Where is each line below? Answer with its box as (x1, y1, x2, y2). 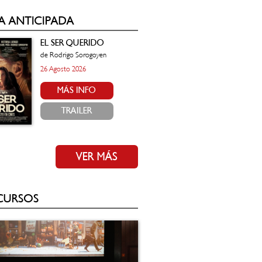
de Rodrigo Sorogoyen (40, 50, 106, 60)
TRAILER (61, 105, 92, 116)
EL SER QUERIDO (40, 37, 104, 49)
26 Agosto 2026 (40, 64, 86, 74)
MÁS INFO (57, 84, 96, 96)
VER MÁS (75, 150, 118, 164)
